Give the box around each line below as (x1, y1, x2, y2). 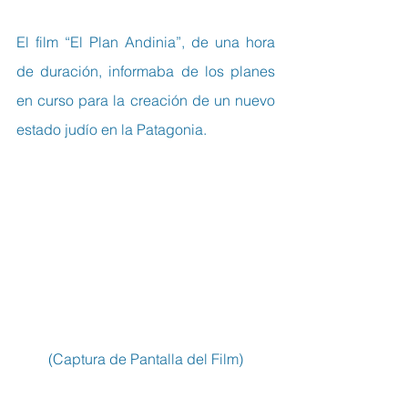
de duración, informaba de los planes (16, 62, 275, 80)
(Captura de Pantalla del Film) (48, 349, 243, 368)
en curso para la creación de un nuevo (16, 91, 275, 109)
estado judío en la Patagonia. (16, 120, 207, 138)
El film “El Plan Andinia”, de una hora (16, 33, 275, 51)
